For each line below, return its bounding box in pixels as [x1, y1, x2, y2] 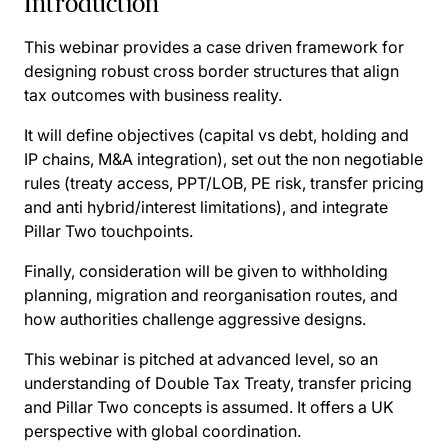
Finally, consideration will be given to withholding [24, 261, 388, 281]
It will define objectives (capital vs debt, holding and [24, 125, 409, 145]
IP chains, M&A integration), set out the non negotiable [24, 149, 423, 169]
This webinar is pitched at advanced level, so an [24, 349, 378, 369]
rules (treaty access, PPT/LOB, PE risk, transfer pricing [24, 173, 424, 193]
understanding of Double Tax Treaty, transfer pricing [24, 373, 412, 393]
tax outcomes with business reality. [24, 85, 282, 105]
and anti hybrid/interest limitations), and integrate [24, 197, 388, 217]
